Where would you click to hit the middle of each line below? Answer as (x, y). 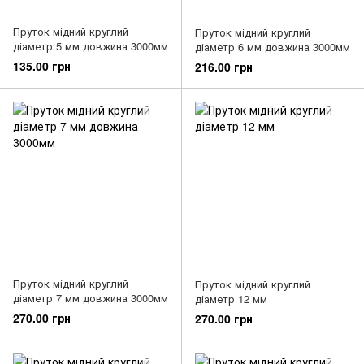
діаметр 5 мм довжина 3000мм (91, 46)
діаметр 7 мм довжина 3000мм (91, 298)
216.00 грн (224, 67)
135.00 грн (42, 66)
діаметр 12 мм (231, 299)
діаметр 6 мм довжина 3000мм (273, 47)
